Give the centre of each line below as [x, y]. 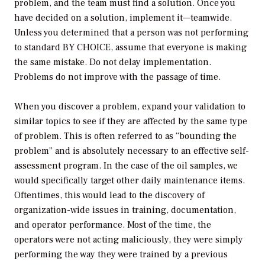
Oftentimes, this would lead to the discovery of [109, 195]
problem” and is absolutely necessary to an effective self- [132, 151]
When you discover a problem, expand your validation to [130, 107]
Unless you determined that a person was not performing [131, 32]
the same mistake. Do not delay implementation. [113, 62]
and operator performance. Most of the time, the [113, 225]
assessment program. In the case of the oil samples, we [126, 166]
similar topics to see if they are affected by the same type [131, 122]
